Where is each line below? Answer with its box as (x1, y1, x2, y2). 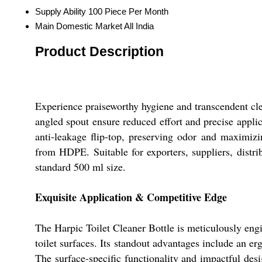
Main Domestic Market (35, 21, 122, 32)
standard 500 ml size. (35, 160, 126, 174)
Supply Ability (35, 6, 86, 17)
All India (124, 21, 154, 32)
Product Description (35, 44, 164, 59)
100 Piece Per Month (88, 6, 168, 17)
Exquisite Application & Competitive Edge (35, 189, 227, 205)
